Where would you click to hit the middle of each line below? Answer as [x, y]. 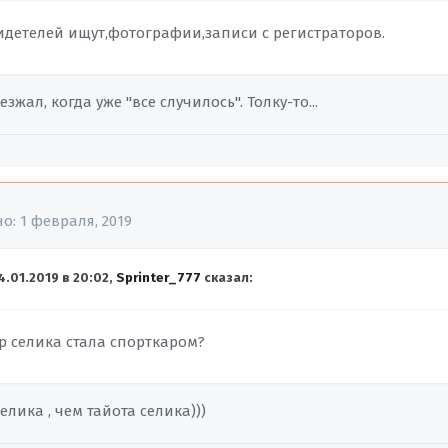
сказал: [227, 278]
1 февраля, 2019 [76, 221]
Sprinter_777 [159, 278]
